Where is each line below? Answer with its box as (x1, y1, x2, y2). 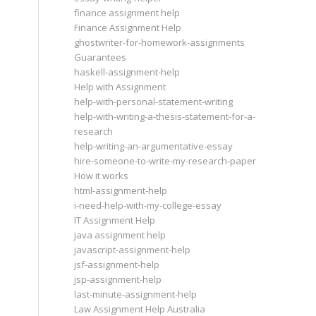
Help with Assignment (74, 80, 166, 93)
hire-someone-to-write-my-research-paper (74, 154, 257, 167)
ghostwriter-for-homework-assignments (74, 36, 245, 49)
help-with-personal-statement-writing (74, 95, 233, 108)
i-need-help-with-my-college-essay (74, 199, 222, 212)
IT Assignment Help (74, 214, 156, 226)
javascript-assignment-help (74, 243, 191, 256)
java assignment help (74, 229, 166, 241)
